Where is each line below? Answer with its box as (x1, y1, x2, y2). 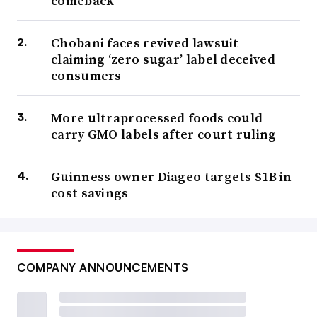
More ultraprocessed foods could (51, 109, 263, 127)
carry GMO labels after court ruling (51, 125, 277, 144)
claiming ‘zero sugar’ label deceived (51, 50, 275, 69)
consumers (51, 67, 122, 85)
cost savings (51, 184, 129, 202)
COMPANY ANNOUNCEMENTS (17, 260, 189, 275)
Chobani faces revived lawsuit (51, 34, 239, 52)
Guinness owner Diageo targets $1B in (51, 168, 292, 186)
